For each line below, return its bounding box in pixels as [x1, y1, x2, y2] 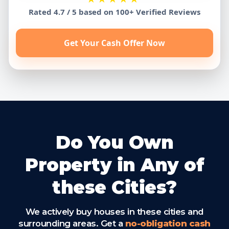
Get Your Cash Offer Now [64, 37, 165, 49]
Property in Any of [25, 154, 204, 176]
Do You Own [56, 131, 173, 154]
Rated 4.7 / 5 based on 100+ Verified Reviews [29, 7, 200, 17]
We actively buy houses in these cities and [25, 207, 204, 217]
